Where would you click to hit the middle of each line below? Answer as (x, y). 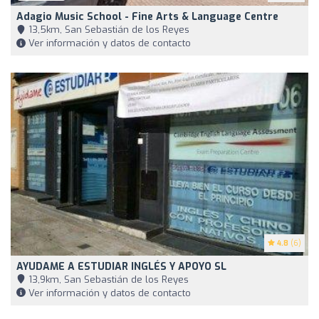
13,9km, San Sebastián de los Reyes (107, 279)
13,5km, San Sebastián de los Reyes (108, 29)
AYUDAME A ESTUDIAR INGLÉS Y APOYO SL (121, 266)
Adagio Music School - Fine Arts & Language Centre (147, 16)
